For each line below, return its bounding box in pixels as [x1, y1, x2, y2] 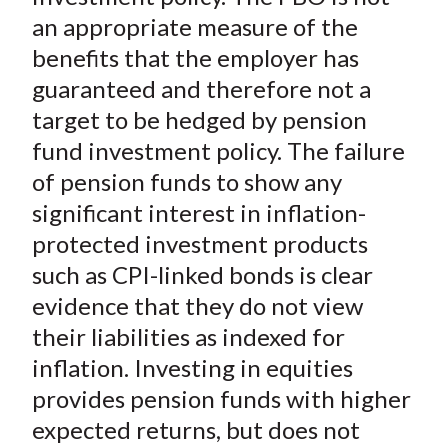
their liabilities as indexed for [31, 322, 345, 352]
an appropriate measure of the [31, 12, 358, 42]
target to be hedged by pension [31, 105, 367, 135]
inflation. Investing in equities [31, 353, 353, 383]
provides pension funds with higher [31, 384, 411, 414]
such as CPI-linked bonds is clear [31, 260, 373, 290]
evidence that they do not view [31, 291, 363, 321]
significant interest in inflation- [31, 198, 366, 228]
